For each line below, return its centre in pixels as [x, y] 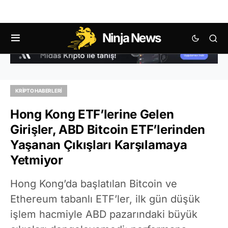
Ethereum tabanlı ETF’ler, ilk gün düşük [105, 199]
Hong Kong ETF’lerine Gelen [92, 114]
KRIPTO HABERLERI [39, 90]
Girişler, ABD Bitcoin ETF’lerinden [108, 129]
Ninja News [131, 38]
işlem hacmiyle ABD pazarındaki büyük [104, 214]
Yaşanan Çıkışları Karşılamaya [99, 145]
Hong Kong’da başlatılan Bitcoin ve [94, 183]
